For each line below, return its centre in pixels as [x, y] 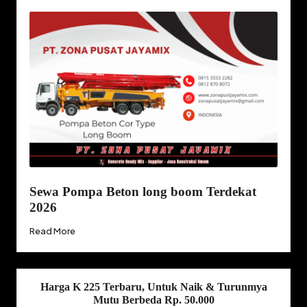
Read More [52, 231]
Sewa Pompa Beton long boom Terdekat [143, 191]
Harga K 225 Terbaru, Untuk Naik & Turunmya [153, 287]
